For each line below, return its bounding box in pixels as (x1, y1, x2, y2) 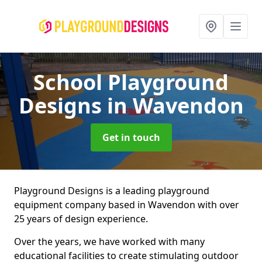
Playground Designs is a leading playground (14, 184, 209, 197)
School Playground (33, 68, 229, 96)
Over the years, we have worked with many (14, 235, 205, 248)
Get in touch (102, 131, 160, 144)
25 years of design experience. (14, 212, 148, 225)
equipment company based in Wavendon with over (14, 198, 239, 211)
